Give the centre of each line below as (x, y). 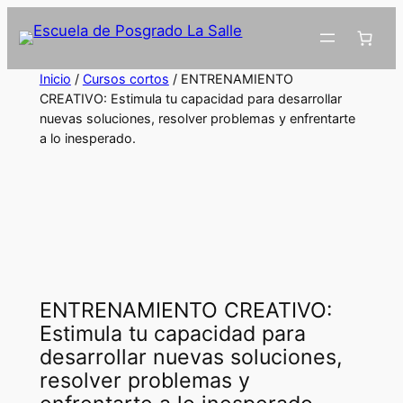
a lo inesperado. (87, 138)
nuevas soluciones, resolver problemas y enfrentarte (197, 118)
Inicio (55, 78)
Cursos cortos (125, 78)
